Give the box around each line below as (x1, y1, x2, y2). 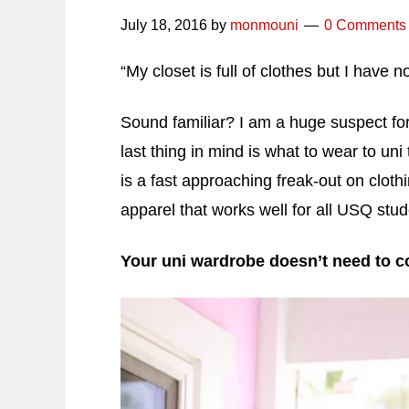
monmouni (230, 17, 299, 33)
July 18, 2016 (121, 17, 207, 33)
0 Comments (324, 17, 406, 33)
